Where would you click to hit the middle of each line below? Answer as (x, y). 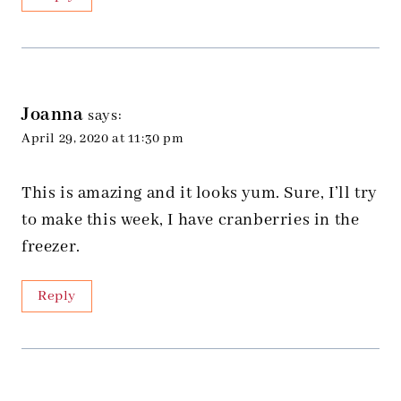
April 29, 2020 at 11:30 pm (103, 139)
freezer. (51, 247)
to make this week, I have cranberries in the (191, 221)
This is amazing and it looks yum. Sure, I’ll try (199, 194)
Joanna (53, 115)
